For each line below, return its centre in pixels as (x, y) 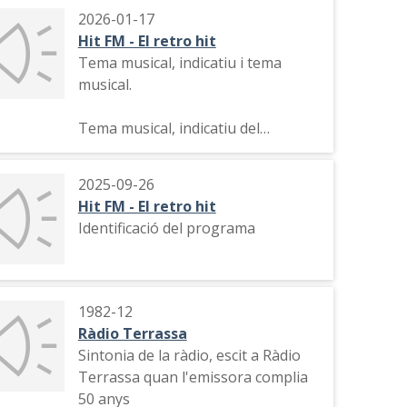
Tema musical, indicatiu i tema (179, 63)
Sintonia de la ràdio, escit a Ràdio (189, 355)
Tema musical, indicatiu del (169, 128)
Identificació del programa (166, 228)
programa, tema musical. (162, 150)
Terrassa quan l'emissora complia (193, 377)
